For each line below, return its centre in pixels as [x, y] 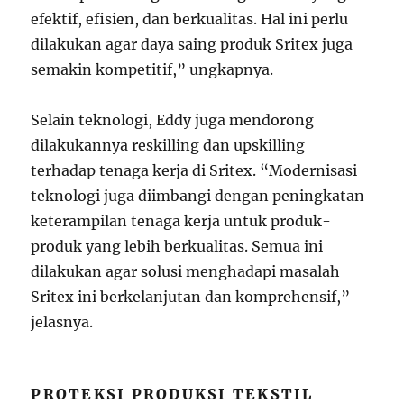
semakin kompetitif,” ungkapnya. [152, 70]
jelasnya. [62, 322]
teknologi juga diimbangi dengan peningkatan [198, 196]
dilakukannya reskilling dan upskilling [168, 146]
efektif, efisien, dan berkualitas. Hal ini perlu [190, 19]
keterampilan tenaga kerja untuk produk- [181, 221]
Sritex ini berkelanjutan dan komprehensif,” [191, 297]
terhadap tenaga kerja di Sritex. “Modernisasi [194, 171]
